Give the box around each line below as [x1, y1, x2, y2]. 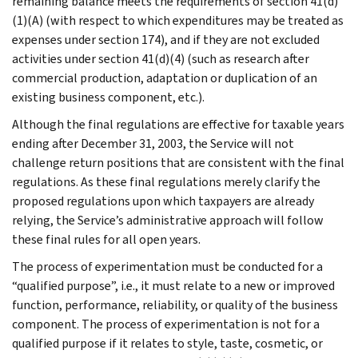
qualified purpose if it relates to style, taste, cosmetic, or [12, 334, 323, 352]
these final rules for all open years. [12, 230, 201, 248]
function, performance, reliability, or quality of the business [12, 296, 338, 313]
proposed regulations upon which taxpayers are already [12, 192, 314, 209]
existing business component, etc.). [12, 88, 205, 105]
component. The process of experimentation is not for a [12, 315, 320, 332]
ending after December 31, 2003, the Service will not [12, 134, 294, 152]
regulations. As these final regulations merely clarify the [12, 173, 320, 190]
